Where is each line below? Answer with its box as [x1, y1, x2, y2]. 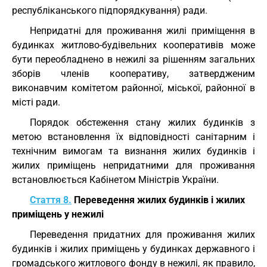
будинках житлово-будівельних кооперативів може [12, 39, 255, 51]
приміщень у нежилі [12, 209, 104, 220]
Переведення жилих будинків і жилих [72, 194, 245, 206]
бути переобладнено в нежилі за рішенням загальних [12, 54, 255, 65]
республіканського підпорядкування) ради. [12, 5, 207, 16]
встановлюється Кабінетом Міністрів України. [12, 174, 219, 185]
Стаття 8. [30, 194, 72, 206]
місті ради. [12, 97, 60, 108]
